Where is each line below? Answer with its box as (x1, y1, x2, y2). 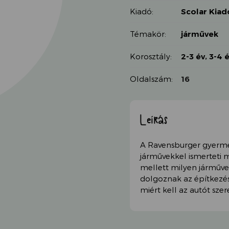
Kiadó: (130, 7, 153, 16)
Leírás (140, 113, 168, 126)
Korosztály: (130, 52, 172, 61)
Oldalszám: (130, 74, 173, 83)
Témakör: (130, 29, 166, 38)
